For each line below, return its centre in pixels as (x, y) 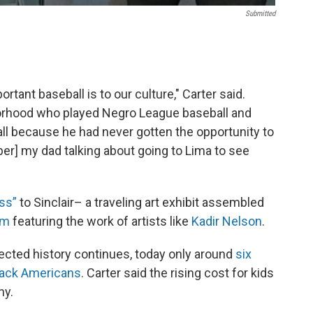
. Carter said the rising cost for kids (177, 273)
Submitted (260, 14)
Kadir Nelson (227, 221)
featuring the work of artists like (101, 221)
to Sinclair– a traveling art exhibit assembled (140, 203)
